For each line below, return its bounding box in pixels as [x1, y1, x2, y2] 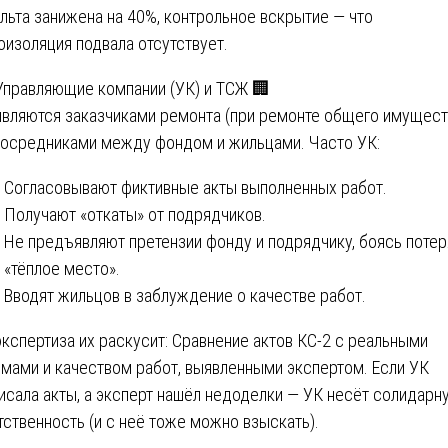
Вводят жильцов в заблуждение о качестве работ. [4, 284, 366, 306]
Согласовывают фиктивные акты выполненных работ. [4, 176, 387, 198]
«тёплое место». [4, 257, 120, 279]
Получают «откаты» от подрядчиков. [4, 203, 266, 225]
